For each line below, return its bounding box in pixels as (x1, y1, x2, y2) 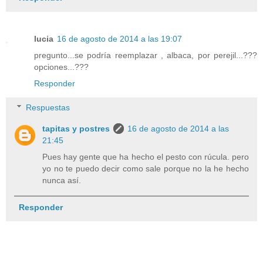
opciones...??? (34, 62, 89, 72)
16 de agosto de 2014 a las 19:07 (57, 33, 182, 43)
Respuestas (26, 103, 70, 113)
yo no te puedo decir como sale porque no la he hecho (42, 164, 249, 174)
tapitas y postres (42, 124, 110, 134)
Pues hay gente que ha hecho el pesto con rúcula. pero (42, 152, 249, 162)
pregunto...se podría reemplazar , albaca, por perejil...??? (34, 50, 257, 60)
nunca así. (42, 176, 82, 186)
